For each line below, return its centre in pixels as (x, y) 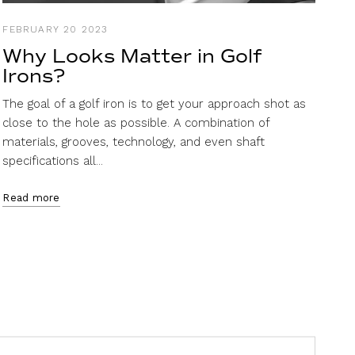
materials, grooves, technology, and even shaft (134, 141)
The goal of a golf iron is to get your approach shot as (155, 103)
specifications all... (53, 160)
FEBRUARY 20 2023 (55, 29)
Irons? (34, 76)
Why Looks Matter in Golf (133, 56)
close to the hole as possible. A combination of (136, 122)
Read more (31, 197)
